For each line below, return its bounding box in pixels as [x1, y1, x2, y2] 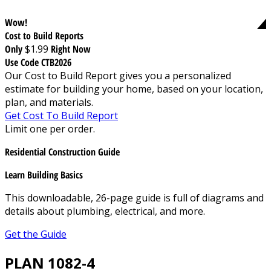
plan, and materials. [5, 95, 93, 109]
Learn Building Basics [5, 168, 83, 181]
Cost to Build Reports [5, 28, 83, 42]
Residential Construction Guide [5, 145, 120, 158]
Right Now [51, 42, 91, 56]
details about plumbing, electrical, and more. [5, 204, 205, 218]
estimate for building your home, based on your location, [5, 82, 263, 96]
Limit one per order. [5, 122, 95, 135]
